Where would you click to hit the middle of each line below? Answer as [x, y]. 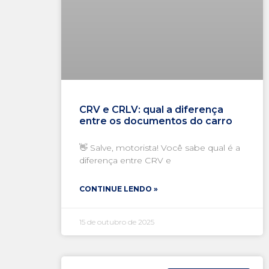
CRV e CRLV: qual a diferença [151, 110]
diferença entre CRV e [125, 160]
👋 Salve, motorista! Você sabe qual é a [160, 148]
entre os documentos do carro [156, 121]
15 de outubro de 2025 [117, 222]
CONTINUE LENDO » [119, 189]
